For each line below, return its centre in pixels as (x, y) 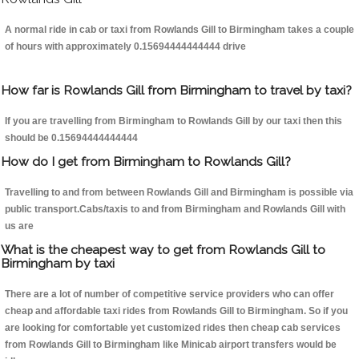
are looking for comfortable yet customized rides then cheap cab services (173, 328)
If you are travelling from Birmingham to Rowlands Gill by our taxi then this (173, 121)
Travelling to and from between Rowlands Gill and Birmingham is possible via (179, 193)
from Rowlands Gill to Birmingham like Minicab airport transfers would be (171, 345)
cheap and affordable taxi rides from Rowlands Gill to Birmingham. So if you (176, 311)
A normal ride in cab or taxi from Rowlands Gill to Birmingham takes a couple (179, 30)
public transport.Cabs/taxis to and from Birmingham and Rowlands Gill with (175, 210)
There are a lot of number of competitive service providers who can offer (169, 294)
